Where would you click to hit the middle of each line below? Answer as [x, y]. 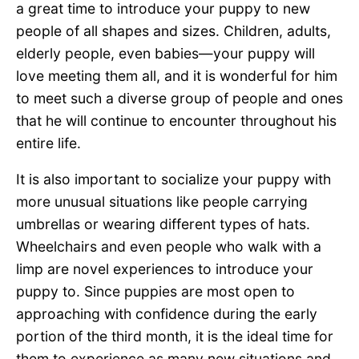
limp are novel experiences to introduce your [165, 269]
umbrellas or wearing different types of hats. [163, 224]
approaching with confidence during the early [167, 314]
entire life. [48, 143]
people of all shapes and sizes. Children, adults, [173, 30]
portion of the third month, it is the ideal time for [175, 337]
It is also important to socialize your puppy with [173, 179]
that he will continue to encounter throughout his [176, 120]
